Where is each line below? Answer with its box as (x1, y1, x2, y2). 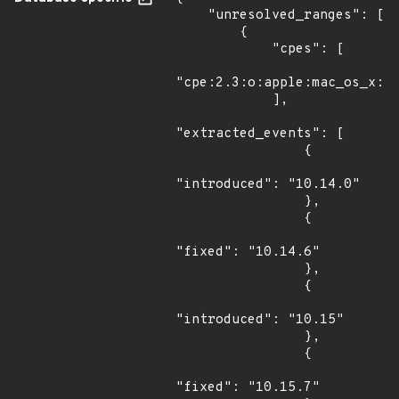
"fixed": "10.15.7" (175, 379, 320, 396)
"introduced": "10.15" (175, 312, 344, 329)
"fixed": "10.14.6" (175, 244, 320, 261)
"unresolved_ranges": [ (175, 7, 208, 24)
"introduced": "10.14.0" (175, 176, 360, 193)
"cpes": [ (175, 41, 272, 58)
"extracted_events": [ (175, 126, 344, 142)
